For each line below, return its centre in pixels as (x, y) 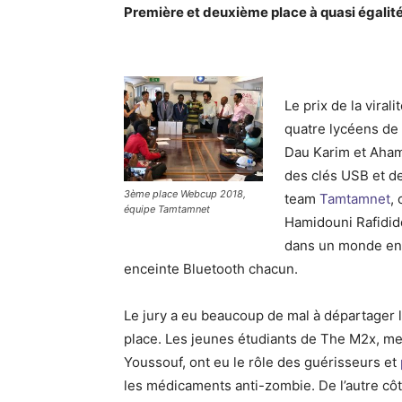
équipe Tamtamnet (167, 209)
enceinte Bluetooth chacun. (211, 269)
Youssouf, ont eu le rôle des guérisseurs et (262, 363)
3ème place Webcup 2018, (185, 193)
